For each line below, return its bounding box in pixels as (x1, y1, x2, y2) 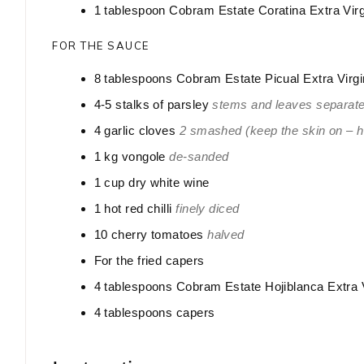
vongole (121, 149, 166, 164)
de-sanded (169, 149, 229, 164)
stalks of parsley (115, 97, 209, 112)
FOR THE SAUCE (52, 39, 149, 53)
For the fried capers (93, 253, 205, 268)
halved (207, 227, 245, 242)
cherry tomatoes (110, 227, 204, 242)
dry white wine (128, 175, 210, 190)
